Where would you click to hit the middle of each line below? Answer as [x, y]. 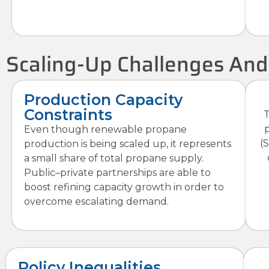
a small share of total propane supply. [114, 159]
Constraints [68, 115]
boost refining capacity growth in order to [124, 187]
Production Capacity [103, 100]
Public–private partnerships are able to [117, 173]
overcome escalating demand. [96, 202]
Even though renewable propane [105, 130]
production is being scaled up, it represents [128, 144]
